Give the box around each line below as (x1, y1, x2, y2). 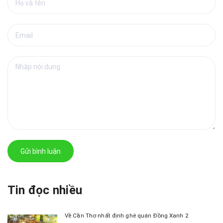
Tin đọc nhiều (7, 183, 83, 197)
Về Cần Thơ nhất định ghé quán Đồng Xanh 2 (65, 212, 189, 219)
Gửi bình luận (20, 147, 61, 155)
